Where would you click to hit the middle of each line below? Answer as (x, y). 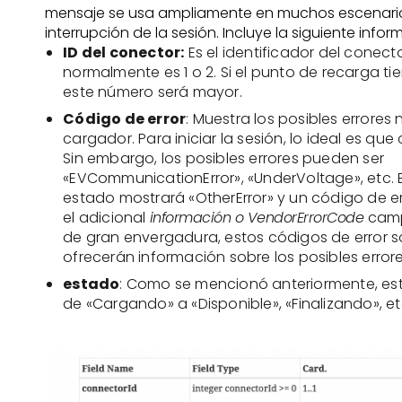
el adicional (106, 218)
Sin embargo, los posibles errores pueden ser (224, 159)
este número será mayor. (153, 92)
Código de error (125, 119)
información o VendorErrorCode (258, 218)
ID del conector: (124, 53)
